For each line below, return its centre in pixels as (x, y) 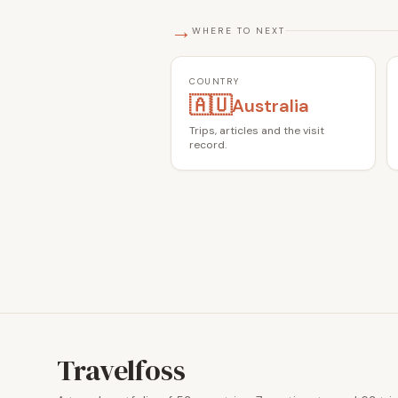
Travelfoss (121, 370)
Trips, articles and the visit (257, 130)
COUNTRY (215, 81)
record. (208, 144)
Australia (271, 105)
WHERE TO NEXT (239, 31)
